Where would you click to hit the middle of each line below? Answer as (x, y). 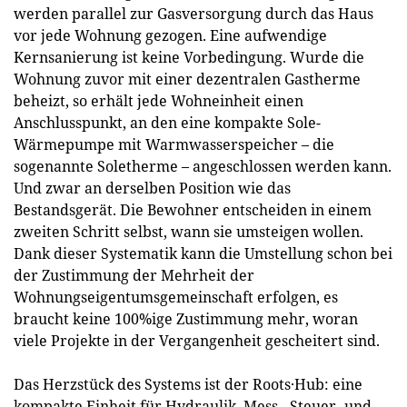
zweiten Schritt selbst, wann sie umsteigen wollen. (189, 232)
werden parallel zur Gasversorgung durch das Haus (194, 14)
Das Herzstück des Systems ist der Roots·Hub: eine (188, 384)
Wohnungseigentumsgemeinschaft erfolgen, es (176, 297)
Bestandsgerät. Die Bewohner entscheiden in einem (193, 210)
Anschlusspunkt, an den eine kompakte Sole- (167, 123)
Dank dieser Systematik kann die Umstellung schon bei (203, 253)
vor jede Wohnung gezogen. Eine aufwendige (170, 35)
